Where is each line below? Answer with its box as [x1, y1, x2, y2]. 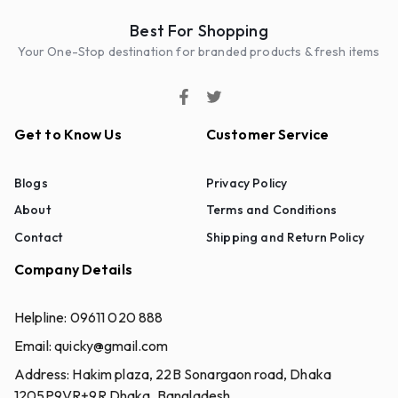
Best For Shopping [130, 20, 268, 41]
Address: [14, 364, 73, 383]
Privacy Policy [206, 174, 288, 191]
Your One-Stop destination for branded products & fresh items [18, 43, 380, 60]
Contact [14, 228, 63, 245]
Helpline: [14, 307, 70, 326]
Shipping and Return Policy [206, 228, 364, 245]
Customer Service [206, 124, 329, 143]
